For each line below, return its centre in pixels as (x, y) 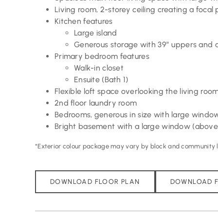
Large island (95, 33)
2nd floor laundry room (96, 103)
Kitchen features (83, 21)
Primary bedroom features (102, 56)
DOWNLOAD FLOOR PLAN (95, 182)
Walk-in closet (99, 68)
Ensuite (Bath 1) (101, 80)
